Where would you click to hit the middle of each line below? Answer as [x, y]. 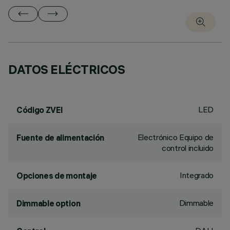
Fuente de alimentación [60, 138]
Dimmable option [49, 203]
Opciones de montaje [57, 176]
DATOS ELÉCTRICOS [67, 69]
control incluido [188, 148]
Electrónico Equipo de [175, 137]
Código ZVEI [40, 110]
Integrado [196, 175]
